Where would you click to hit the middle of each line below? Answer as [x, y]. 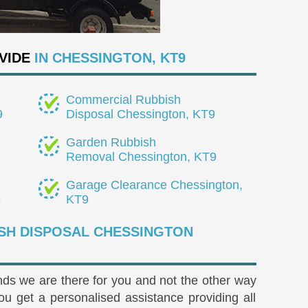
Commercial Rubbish [123, 99]
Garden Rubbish [111, 142]
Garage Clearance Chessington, [154, 185]
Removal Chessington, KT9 [141, 156]
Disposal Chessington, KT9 [140, 114]
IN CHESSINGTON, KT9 [108, 57]
